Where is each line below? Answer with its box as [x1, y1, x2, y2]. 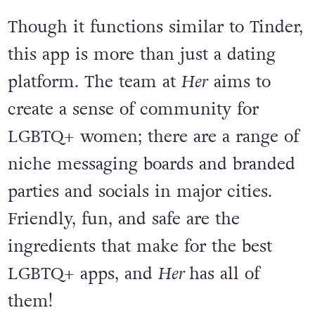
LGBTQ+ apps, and [7, 262, 158, 286]
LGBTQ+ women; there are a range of [7, 125, 299, 149]
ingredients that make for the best [7, 235, 272, 259]
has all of [188, 262, 259, 286]
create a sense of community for [7, 98, 259, 122]
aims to [207, 70, 271, 94]
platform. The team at [7, 70, 181, 94]
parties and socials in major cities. [7, 180, 272, 204]
